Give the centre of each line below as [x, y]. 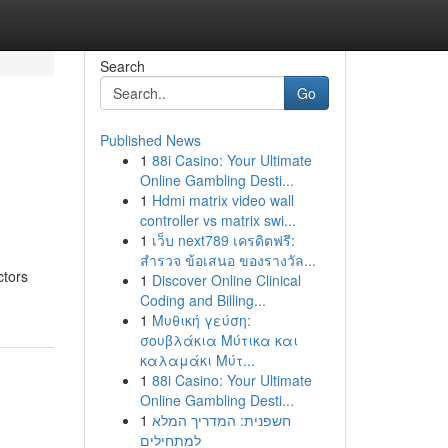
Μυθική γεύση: [201, 320]
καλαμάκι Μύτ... [197, 360]
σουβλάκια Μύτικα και [218, 340]
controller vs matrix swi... [217, 220]
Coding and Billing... [202, 300]
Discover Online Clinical [226, 280]
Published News [150, 140]
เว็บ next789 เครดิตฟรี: [223, 240]
